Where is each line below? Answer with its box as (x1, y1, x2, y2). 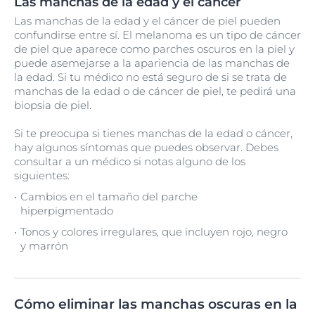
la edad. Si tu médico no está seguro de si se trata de (14, 70, 287, 84)
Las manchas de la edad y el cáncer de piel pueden (14, 14, 281, 27)
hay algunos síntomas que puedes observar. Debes (14, 141, 278, 154)
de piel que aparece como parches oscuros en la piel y (14, 42, 295, 56)
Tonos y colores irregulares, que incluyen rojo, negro (20, 225, 288, 238)
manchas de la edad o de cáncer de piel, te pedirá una (14, 84, 296, 98)
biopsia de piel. (14, 98, 91, 112)
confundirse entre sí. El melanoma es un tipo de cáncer (14, 28, 301, 41)
